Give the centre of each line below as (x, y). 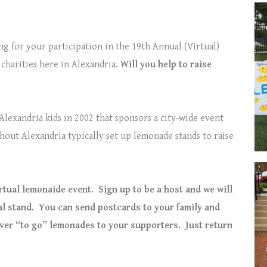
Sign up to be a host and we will (165, 190)
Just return (209, 226)
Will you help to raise (166, 65)
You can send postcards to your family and (129, 208)
